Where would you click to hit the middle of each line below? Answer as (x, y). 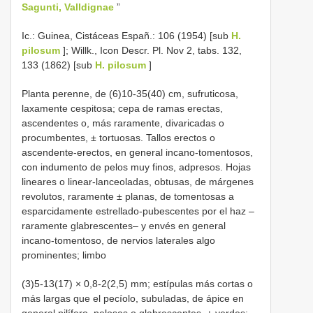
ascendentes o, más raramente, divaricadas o (123, 123)
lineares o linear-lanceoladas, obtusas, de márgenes (138, 181)
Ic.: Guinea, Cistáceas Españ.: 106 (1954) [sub (126, 35)
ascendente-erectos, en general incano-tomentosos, (137, 152)
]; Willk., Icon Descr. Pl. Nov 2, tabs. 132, (151, 50)
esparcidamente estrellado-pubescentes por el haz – (138, 211)
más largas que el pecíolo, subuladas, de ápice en (133, 298)
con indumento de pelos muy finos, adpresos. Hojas (136, 167)
